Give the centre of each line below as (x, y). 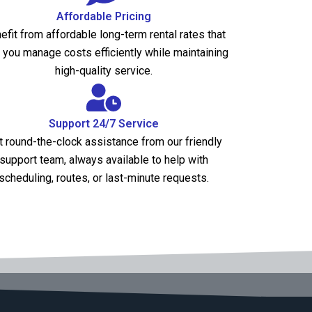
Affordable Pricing (104, 17)
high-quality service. (104, 71)
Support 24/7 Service (104, 124)
